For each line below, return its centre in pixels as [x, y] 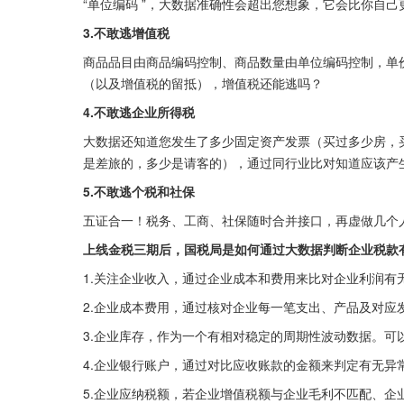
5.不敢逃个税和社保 [139, 192]
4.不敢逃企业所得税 [139, 112]
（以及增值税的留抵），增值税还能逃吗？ [203, 83]
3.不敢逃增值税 [126, 33]
